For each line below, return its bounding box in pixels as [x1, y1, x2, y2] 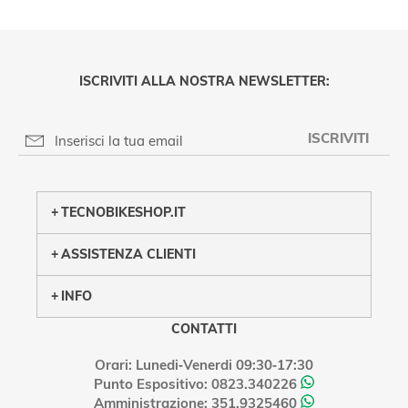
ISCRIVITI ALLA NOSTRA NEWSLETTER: [78, 73, 330, 89]
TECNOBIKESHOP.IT [61, 204, 186, 220]
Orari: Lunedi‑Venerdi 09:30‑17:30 [95, 356, 313, 373]
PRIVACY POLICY [99, 153, 206, 169]
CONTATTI [171, 321, 237, 337]
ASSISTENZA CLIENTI [61, 246, 196, 262]
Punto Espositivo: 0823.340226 [94, 375, 297, 393]
